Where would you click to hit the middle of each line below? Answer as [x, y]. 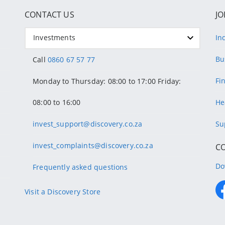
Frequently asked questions [80, 167]
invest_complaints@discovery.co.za [93, 146]
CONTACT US [49, 15]
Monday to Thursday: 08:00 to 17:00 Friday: [107, 81]
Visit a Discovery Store [63, 192]
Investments [54, 38]
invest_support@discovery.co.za [88, 124]
